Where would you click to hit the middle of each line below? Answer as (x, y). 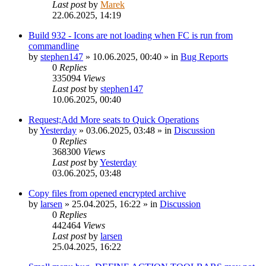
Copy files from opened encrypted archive (107, 193)
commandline (54, 46)
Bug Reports (204, 56)
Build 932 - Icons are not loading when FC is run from (131, 35)
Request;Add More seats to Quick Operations (114, 119)
